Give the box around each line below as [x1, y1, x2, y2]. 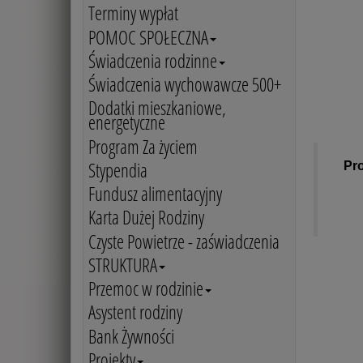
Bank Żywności [88, 323, 174, 349]
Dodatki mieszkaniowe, [88, 96, 226, 122]
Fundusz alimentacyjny [88, 181, 222, 207]
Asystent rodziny [88, 300, 182, 326]
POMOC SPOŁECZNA [88, 24, 208, 50]
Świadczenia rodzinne [88, 48, 217, 74]
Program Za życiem [88, 134, 198, 160]
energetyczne [88, 110, 165, 136]
